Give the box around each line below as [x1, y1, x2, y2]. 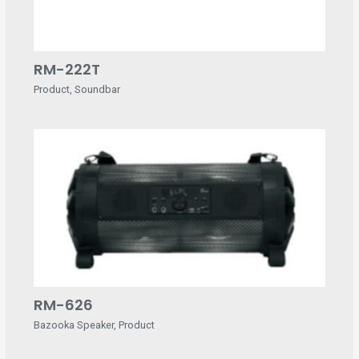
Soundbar [74, 83, 120, 96]
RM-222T [33, 59, 100, 80]
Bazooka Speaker [33, 319, 114, 332]
